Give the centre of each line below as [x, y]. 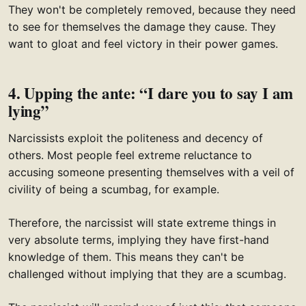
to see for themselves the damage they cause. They [142, 27]
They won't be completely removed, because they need [152, 10]
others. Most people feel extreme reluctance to [130, 155]
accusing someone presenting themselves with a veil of [151, 172]
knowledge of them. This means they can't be [126, 257]
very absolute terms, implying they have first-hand [139, 240]
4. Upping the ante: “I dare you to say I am [151, 93]
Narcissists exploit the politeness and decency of [136, 138]
